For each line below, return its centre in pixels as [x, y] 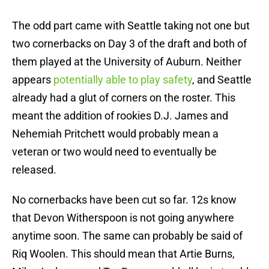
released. [34, 170]
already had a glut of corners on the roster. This [124, 98]
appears [33, 80]
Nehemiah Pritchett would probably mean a [115, 134]
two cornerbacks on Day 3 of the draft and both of [129, 44]
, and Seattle [222, 80]
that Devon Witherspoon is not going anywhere [123, 218]
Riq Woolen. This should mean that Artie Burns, [123, 254]
